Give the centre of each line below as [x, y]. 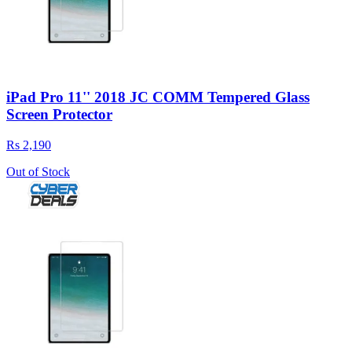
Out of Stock [38, 171]
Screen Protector [59, 114]
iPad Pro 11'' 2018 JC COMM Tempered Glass [158, 97]
